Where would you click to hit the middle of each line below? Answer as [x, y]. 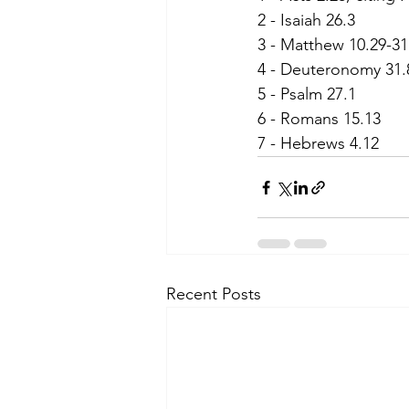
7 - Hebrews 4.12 [318, 144]
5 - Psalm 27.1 [307, 94]
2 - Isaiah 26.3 [306, 21]
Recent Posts [214, 294]
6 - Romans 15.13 [319, 119]
